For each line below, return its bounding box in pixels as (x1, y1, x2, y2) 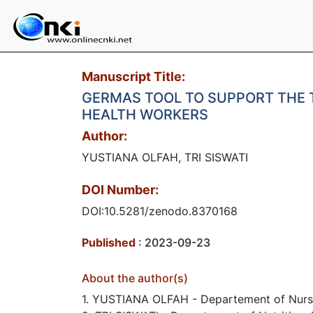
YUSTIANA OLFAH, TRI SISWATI (82, 150, 248, 164)
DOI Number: (82, 182, 159, 197)
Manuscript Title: (82, 69, 185, 84)
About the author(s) (82, 271, 188, 285)
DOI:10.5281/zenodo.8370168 (82, 204, 238, 218)
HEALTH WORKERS (82, 106, 208, 123)
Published (82, 235, 136, 249)
